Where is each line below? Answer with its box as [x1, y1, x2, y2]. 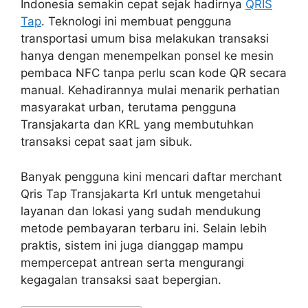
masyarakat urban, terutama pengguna [21, 100, 236, 115]
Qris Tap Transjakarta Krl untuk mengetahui [21, 186, 261, 201]
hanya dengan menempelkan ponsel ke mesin [21, 49, 274, 63]
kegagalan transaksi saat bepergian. [21, 272, 221, 287]
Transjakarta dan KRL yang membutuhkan [21, 118, 254, 132]
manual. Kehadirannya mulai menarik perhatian [21, 83, 280, 98]
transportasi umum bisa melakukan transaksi [21, 32, 269, 46]
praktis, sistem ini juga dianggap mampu [21, 238, 243, 252]
